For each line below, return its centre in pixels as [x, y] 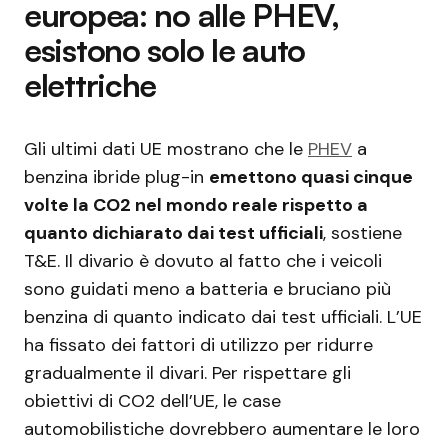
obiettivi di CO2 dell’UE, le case [152, 400]
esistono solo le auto [165, 49]
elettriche [90, 84]
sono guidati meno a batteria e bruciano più [207, 288]
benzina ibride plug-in [116, 176]
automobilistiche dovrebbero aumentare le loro [222, 428]
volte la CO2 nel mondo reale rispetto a [196, 204]
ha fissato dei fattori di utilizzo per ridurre [198, 344]
